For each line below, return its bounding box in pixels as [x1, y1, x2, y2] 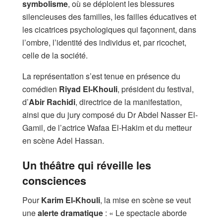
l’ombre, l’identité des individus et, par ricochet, [22, 36, 186, 48]
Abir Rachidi [29, 96, 75, 108]
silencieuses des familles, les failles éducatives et [22, 10, 196, 22]
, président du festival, [117, 83, 194, 95]
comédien [22, 83, 59, 95]
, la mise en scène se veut [100, 194, 191, 206]
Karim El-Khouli [41, 194, 100, 206]
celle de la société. [22, 49, 88, 61]
